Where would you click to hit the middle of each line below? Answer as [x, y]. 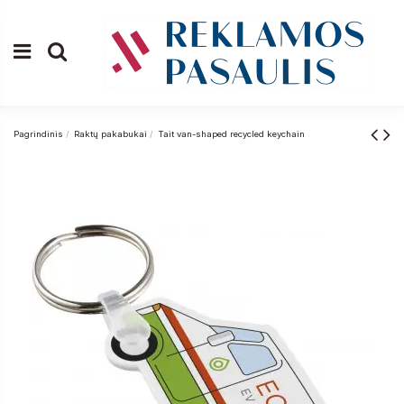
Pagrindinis [38, 134]
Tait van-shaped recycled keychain [231, 134]
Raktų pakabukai [110, 134]
